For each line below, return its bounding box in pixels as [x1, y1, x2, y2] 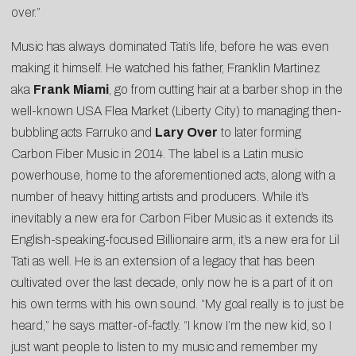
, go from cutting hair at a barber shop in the [109, 83, 342, 97]
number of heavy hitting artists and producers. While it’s [11, 190, 309, 204]
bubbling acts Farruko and [11, 126, 155, 140]
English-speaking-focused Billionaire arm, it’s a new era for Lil [11, 233, 339, 247]
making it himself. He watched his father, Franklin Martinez [11, 61, 320, 75]
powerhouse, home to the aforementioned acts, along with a [11, 168, 335, 183]
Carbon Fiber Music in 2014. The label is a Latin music [11, 147, 303, 161]
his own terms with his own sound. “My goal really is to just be [11, 297, 344, 311]
